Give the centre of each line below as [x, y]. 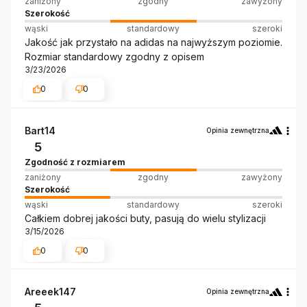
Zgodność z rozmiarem [75, 162]
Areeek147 [50, 292]
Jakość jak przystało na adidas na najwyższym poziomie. [153, 42]
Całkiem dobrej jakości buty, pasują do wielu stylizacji [145, 218]
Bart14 [40, 130]
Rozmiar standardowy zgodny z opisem [114, 57]
